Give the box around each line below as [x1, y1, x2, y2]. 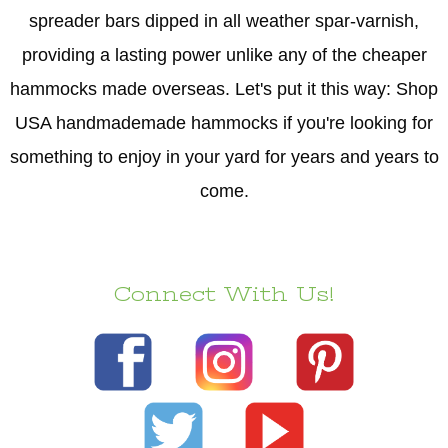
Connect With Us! [114, 282, 334, 306]
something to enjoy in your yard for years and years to [9, 145, 439, 167]
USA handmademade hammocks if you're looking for [15, 111, 433, 133]
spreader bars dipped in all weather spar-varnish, [29, 9, 419, 31]
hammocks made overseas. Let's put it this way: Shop [10, 77, 438, 99]
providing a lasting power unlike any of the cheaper [21, 43, 427, 65]
